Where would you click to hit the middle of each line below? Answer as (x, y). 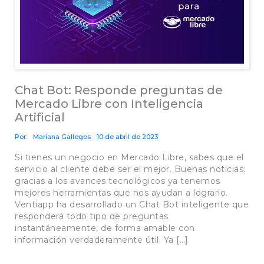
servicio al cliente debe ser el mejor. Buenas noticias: (130, 169)
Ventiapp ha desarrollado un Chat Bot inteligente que (132, 205)
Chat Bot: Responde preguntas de (119, 90)
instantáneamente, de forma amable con (105, 228)
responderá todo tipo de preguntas (92, 217)
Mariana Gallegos (62, 137)
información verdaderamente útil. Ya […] (102, 240)
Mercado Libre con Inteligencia (109, 104)
